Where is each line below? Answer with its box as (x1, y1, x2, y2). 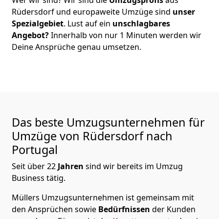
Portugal (12, 141, 58, 157)
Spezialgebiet (12, 18, 64, 29)
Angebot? (12, 29, 49, 41)
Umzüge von (12, 128, 83, 144)
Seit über (12, 160, 47, 172)
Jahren (58, 160, 86, 172)
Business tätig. (12, 172, 66, 183)
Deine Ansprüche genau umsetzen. (12, 41, 141, 52)
